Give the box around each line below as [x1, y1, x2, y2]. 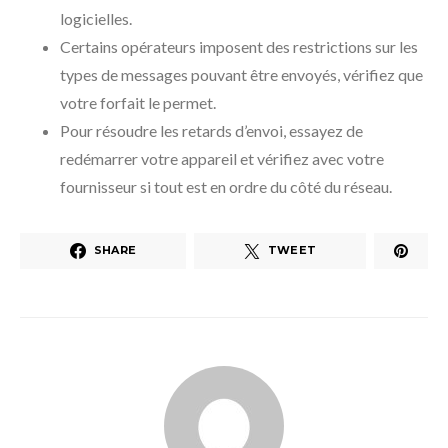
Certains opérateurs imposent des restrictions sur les [60, 36, 418, 56]
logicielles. [60, 8, 132, 28]
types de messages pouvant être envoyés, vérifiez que [60, 64, 423, 84]
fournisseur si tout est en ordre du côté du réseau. [60, 176, 392, 196]
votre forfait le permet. [60, 92, 216, 112]
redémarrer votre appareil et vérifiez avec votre [60, 148, 384, 168]
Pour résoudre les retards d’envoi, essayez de [60, 120, 363, 140]
